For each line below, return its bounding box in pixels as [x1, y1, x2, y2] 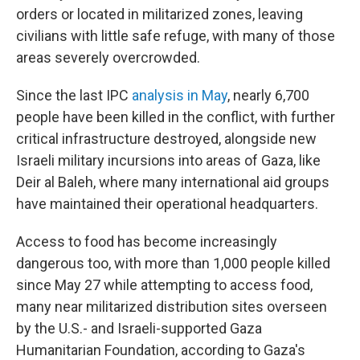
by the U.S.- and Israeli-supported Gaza [16, 320, 262, 337]
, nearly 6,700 [227, 87, 309, 104]
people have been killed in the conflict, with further [16, 108, 335, 125]
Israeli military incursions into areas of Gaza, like [16, 152, 321, 169]
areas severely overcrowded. [16, 49, 200, 66]
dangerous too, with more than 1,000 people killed [16, 255, 330, 272]
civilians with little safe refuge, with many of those [16, 27, 335, 44]
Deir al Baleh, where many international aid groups [16, 174, 329, 190]
